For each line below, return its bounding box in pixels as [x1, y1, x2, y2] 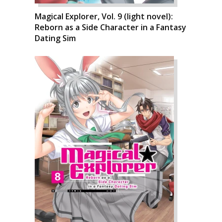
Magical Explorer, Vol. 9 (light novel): [35, 11, 173, 22]
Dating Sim [35, 33, 76, 44]
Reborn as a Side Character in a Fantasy [35, 22, 186, 33]
